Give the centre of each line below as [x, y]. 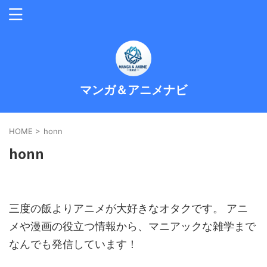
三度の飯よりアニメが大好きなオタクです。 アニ [128, 208]
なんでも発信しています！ [73, 244]
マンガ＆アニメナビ [133, 90]
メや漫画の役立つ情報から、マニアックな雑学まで [132, 226]
